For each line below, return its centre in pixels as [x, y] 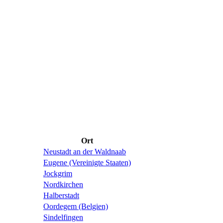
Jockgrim [58, 174]
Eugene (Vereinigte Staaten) [87, 163]
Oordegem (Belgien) [76, 207]
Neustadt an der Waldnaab [85, 152]
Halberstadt [61, 196]
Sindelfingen [63, 218]
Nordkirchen [63, 185]
